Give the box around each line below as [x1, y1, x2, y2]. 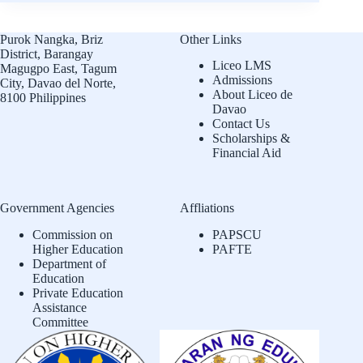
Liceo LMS [212, 58, 272, 73]
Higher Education [32, 242, 123, 257]
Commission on [32, 228, 113, 242]
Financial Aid [212, 146, 282, 160]
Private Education [32, 286, 123, 301]
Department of [32, 257, 106, 271]
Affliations [180, 201, 235, 216]
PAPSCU [212, 228, 263, 242]
